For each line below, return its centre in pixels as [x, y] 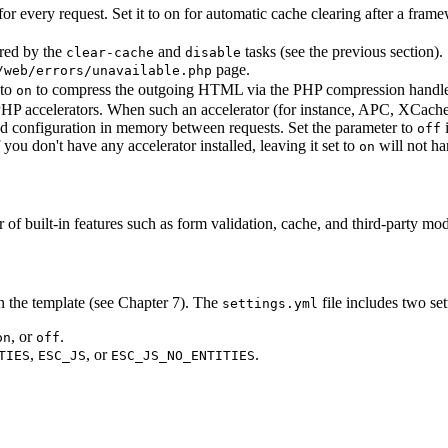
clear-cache [110, 52]
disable [213, 52]
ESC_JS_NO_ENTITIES [183, 355]
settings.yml [270, 303]
